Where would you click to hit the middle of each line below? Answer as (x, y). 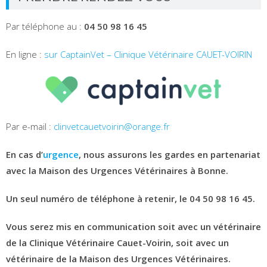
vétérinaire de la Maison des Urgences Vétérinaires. (118, 258)
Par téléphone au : (45, 26)
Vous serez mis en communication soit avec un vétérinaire (133, 226)
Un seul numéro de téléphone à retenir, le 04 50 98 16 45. (131, 198)
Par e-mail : (30, 126)
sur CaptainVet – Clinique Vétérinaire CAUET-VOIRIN (148, 54)
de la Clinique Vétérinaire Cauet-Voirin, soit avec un (117, 242)
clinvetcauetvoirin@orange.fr (112, 126)
